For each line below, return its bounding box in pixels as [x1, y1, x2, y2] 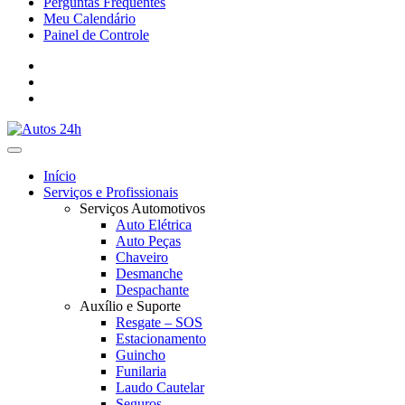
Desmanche [116, 265, 183, 281]
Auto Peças [116, 232, 181, 249]
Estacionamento [116, 330, 206, 346]
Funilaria [116, 363, 166, 379]
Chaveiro [116, 249, 168, 265]
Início [43, 167, 76, 184]
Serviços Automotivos [80, 200, 205, 216]
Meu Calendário [43, 10, 136, 26]
